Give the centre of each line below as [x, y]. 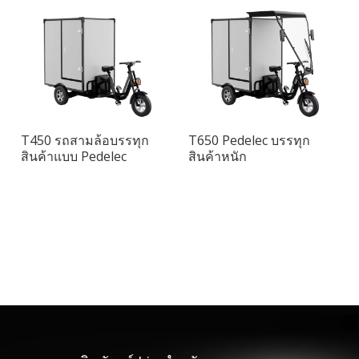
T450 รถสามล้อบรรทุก [85, 140]
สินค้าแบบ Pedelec [74, 156]
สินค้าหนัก [218, 156]
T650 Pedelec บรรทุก [249, 140]
